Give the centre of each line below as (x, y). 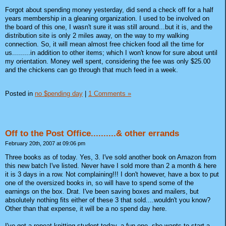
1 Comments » (110, 94)
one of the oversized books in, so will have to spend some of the (99, 183)
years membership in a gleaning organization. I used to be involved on (107, 19)
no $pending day (59, 94)
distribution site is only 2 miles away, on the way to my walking (97, 36)
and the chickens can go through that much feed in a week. (92, 70)
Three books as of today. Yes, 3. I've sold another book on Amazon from (111, 157)
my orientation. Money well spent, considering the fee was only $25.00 (108, 62)
